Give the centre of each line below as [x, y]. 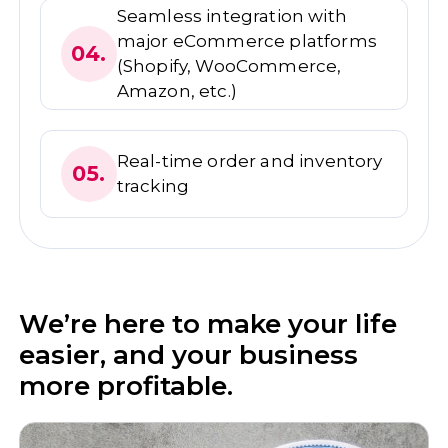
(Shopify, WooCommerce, [229, 65]
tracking [153, 185]
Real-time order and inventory [249, 160]
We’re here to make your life [207, 324]
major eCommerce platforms [246, 40]
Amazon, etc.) [176, 90]
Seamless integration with [231, 15]
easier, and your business [188, 355]
